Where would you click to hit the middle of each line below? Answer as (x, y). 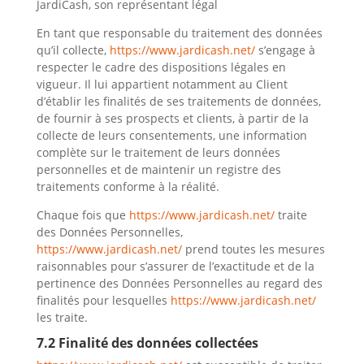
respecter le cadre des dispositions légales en (161, 67)
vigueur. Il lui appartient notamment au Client (162, 84)
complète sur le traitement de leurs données (158, 152)
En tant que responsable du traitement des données (179, 33)
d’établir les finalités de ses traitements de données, (178, 101)
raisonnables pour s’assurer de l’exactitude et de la (175, 266)
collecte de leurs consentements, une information (171, 135)
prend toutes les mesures (253, 249)
